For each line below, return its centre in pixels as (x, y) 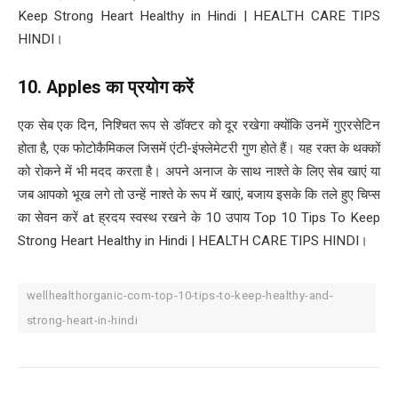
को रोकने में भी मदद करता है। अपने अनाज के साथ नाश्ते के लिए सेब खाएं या (199, 171)
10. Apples (62, 87)
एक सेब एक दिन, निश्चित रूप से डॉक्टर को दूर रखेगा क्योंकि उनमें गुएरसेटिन (199, 125)
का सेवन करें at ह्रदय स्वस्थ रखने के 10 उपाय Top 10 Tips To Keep (199, 217)
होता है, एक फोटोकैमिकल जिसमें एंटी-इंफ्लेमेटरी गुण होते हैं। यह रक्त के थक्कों (199, 148)
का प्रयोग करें (150, 87)
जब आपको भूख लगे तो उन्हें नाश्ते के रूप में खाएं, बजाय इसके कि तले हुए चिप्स (199, 194)
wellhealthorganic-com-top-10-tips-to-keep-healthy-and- (180, 295)
